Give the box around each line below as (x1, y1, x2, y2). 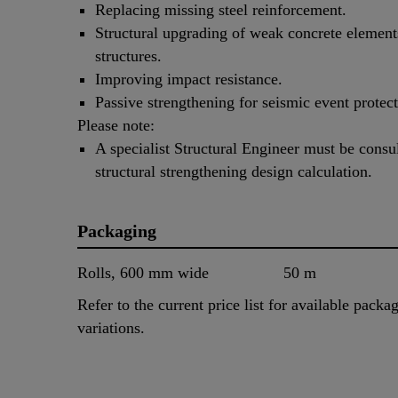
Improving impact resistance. (95, 70, 283, 89)
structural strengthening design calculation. (95, 163, 372, 181)
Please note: (77, 116, 155, 135)
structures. (95, 47, 162, 66)
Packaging (77, 221, 156, 242)
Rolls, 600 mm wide (77, 264, 209, 283)
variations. (77, 319, 145, 338)
